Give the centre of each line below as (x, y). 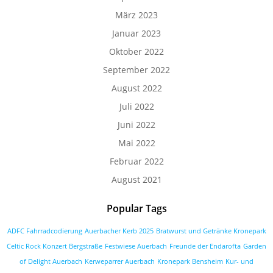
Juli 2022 (136, 106)
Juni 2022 (136, 125)
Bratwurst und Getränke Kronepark (211, 231)
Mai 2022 (136, 143)
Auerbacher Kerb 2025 (119, 231)
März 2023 (136, 15)
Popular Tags (136, 208)
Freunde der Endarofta (205, 246)
